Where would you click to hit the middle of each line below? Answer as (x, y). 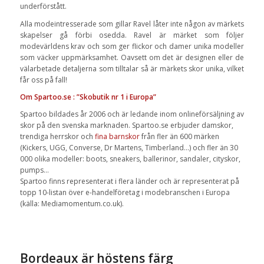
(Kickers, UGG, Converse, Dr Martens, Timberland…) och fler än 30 (129, 147)
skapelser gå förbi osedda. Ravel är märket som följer (132, 35)
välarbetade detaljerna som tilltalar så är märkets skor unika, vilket (132, 68)
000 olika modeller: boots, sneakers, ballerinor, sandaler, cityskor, (130, 159)
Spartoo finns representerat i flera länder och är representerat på (129, 181)
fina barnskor (117, 136)
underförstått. (43, 6)
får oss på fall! (43, 80)
